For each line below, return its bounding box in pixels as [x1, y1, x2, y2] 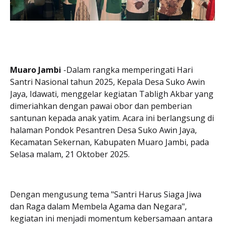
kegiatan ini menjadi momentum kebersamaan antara [10, 212, 212, 224]
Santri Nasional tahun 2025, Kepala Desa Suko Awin [10, 76, 205, 87]
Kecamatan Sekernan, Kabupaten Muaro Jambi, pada [10, 136, 209, 148]
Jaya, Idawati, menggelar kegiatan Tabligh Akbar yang [10, 88, 213, 99]
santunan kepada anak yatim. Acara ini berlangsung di [10, 112, 214, 124]
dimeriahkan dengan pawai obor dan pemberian [10, 100, 192, 111]
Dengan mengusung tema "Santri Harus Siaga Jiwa [10, 188, 201, 200]
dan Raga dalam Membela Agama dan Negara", [10, 200, 187, 212]
